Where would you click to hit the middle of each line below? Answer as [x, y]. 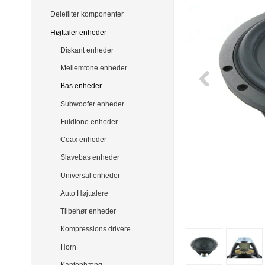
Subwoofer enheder [92, 104]
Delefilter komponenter [87, 14]
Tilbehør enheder [88, 211]
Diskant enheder [87, 50]
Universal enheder [90, 175]
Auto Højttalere [84, 193]
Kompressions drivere [96, 229]
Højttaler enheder [78, 32]
